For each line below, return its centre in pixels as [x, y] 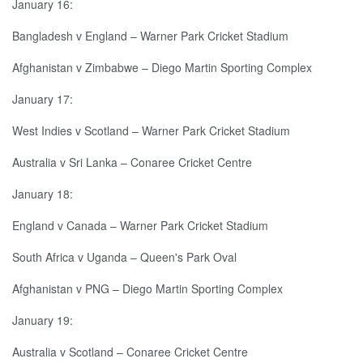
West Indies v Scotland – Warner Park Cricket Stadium [151, 130]
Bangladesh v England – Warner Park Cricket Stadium [150, 36]
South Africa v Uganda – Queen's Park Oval [124, 257]
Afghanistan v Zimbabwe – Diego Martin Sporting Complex [162, 67]
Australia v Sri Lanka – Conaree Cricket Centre [132, 162]
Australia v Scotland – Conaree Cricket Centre [130, 352]
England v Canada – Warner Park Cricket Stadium [140, 225]
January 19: [43, 320]
